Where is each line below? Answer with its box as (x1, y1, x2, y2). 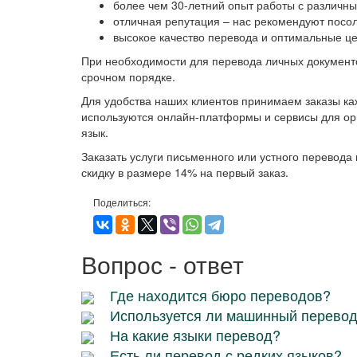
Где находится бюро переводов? (110, 284, 331, 306)
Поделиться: (93, 195, 151, 210)
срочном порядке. (81, 69, 175, 85)
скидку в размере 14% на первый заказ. (81, 164, 288, 181)
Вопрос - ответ (81, 247, 244, 282)
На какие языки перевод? (110, 324, 280, 346)
